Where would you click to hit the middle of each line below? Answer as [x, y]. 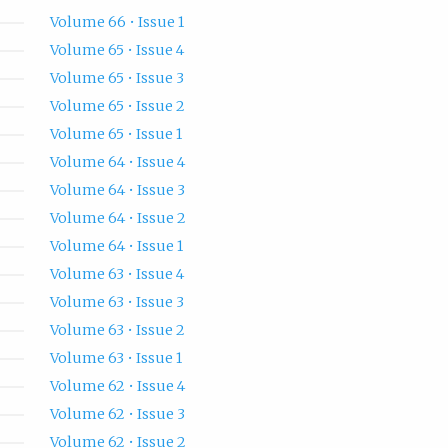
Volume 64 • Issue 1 [116, 246]
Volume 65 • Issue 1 [115, 134]
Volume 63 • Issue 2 [117, 330]
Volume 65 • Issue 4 [116, 50]
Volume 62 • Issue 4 [117, 386]
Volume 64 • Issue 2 [117, 218]
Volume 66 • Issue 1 [116, 22]
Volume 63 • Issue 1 [115, 358]
